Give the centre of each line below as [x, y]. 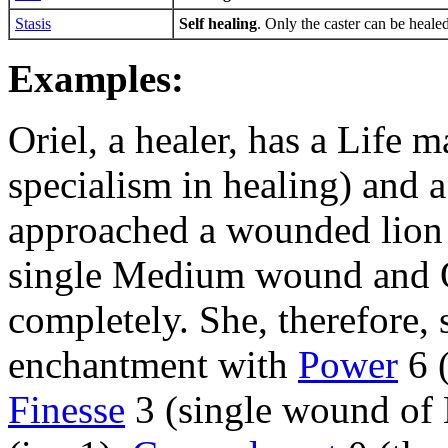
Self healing [218, 24]
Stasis [33, 24]
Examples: [96, 79]
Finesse [66, 410]
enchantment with [153, 365]
